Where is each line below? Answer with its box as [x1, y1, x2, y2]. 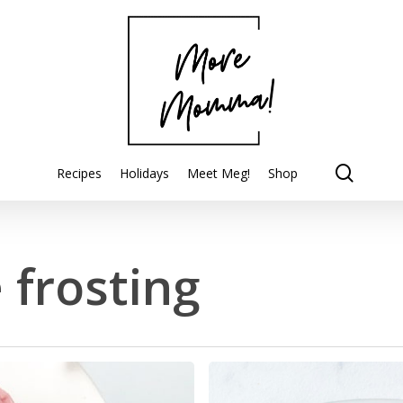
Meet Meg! [187, 164, 250, 182]
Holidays [120, 164, 169, 182]
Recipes [57, 164, 102, 182]
